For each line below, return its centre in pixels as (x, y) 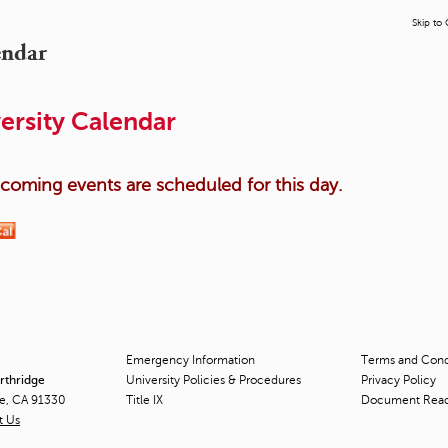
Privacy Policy (398, 380)
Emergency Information (190, 360)
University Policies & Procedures (213, 380)
